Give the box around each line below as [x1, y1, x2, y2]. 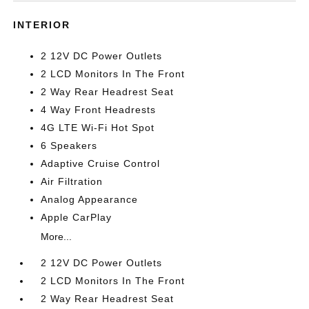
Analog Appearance [41, 194, 139, 205]
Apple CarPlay [41, 212, 112, 223]
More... [41, 231, 72, 242]
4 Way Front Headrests [41, 104, 157, 115]
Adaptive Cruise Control [41, 158, 161, 169]
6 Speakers [41, 140, 98, 151]
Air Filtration [41, 176, 103, 187]
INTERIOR [13, 19, 71, 30]
